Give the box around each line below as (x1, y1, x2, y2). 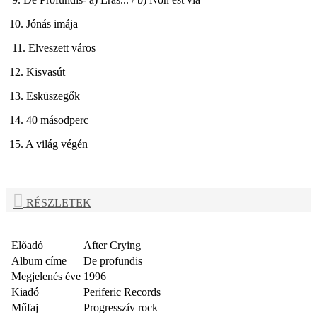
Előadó (11, 239, 43, 252)
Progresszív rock (83, 301, 158, 314)
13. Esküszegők (9, 89, 86, 102)
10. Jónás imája (9, 17, 78, 30)
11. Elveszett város (9, 41, 98, 54)
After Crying (83, 239, 141, 252)
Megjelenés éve (11, 270, 81, 283)
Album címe (11, 255, 67, 267)
